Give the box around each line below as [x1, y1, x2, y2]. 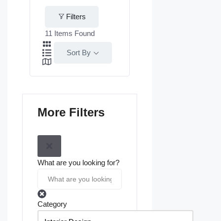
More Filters [37, 105, 105, 119]
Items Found [52, 29, 95, 37]
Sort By [67, 48, 91, 57]
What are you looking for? [37, 158, 119, 167]
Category [37, 199, 67, 208]
